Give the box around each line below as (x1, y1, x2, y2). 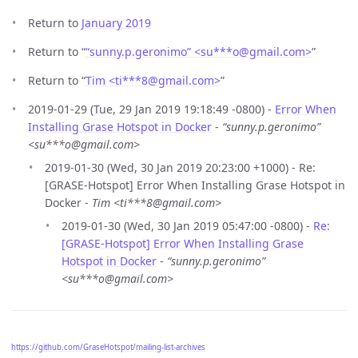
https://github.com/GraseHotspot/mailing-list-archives (11, 341, 205, 352)
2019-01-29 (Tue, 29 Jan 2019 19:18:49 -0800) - (28, 101, 275, 117)
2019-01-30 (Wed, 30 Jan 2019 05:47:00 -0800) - (62, 218, 313, 234)
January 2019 (82, 15, 151, 31)
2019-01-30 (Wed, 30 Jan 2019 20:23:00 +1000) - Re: (45, 160, 316, 176)
